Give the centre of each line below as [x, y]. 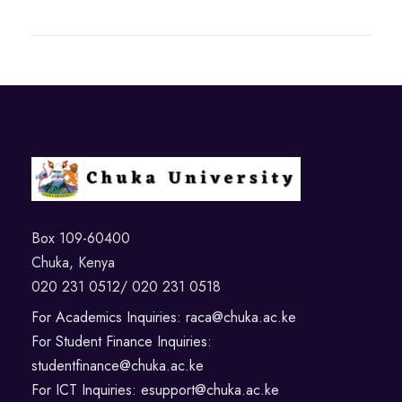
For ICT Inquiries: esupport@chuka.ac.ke [155, 389]
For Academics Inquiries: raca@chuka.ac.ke [164, 317]
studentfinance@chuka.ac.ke [118, 365]
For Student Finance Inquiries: [122, 341]
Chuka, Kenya [73, 262]
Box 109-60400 [81, 238]
